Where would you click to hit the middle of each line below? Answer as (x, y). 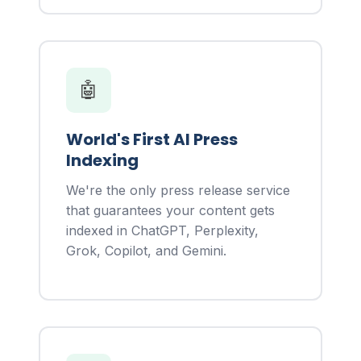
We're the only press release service (178, 191)
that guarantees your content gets (170, 211)
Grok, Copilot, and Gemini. (146, 251)
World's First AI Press (152, 140)
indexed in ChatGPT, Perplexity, (162, 231)
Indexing (102, 161)
